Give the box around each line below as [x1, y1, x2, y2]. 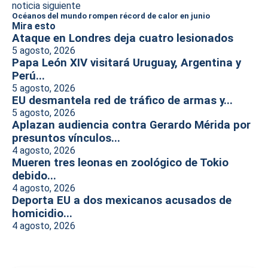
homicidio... [12, 206, 72, 220]
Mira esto [12, 20, 56, 32]
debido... [12, 169, 56, 182]
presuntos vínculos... [12, 131, 120, 145]
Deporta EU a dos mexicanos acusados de [12, 193, 232, 207]
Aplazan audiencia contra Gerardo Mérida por [12, 118, 251, 132]
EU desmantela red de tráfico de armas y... [12, 93, 233, 107]
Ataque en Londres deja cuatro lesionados [12, 31, 233, 45]
